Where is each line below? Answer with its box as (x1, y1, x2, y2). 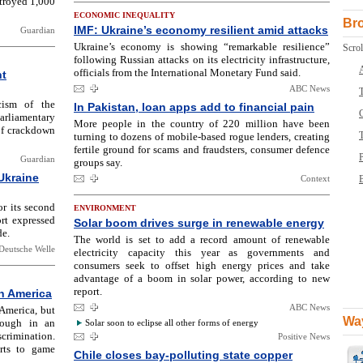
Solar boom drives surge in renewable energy (74, 216, 324, 229)
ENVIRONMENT (74, 203, 136, 212)
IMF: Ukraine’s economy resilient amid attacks (74, 23, 328, 36)
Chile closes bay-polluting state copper (74, 348, 293, 361)
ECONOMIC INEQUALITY (74, 11, 175, 19)
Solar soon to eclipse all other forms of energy (85, 318, 258, 327)
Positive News (278, 331, 330, 341)
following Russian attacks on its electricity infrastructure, (74, 53, 330, 66)
